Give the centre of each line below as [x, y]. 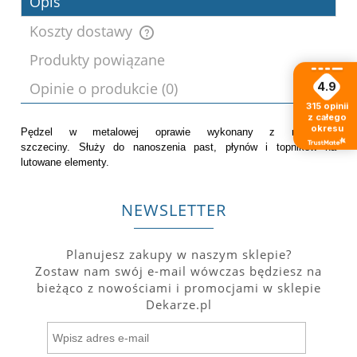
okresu [327, 128]
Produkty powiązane [97, 59]
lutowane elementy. [65, 162]
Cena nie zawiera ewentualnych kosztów [247, 73]
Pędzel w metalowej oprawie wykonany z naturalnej [178, 131]
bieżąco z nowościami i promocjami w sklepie [178, 288]
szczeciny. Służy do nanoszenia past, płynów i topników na [178, 147]
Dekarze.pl [178, 305]
